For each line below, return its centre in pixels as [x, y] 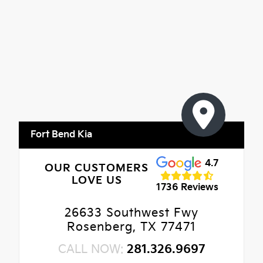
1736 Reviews [187, 188]
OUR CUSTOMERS [97, 168]
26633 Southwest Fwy [131, 213]
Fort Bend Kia [61, 134]
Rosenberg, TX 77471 [131, 227]
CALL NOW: [92, 249]
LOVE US [97, 181]
